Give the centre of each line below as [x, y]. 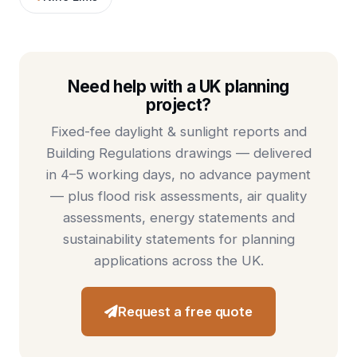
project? [178, 104]
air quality [277, 196]
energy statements [208, 218]
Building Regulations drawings [139, 153]
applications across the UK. [178, 261]
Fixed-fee [82, 132]
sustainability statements [139, 239]
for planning [255, 239]
